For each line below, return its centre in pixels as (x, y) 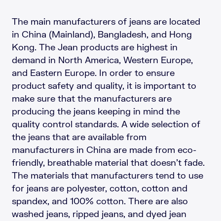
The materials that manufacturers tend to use (108, 175)
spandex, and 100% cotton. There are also (100, 201)
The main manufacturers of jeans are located (106, 21)
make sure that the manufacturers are (92, 98)
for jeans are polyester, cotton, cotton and (100, 188)
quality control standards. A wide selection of (106, 124)
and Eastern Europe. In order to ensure (93, 72)
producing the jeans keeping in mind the (96, 111)
